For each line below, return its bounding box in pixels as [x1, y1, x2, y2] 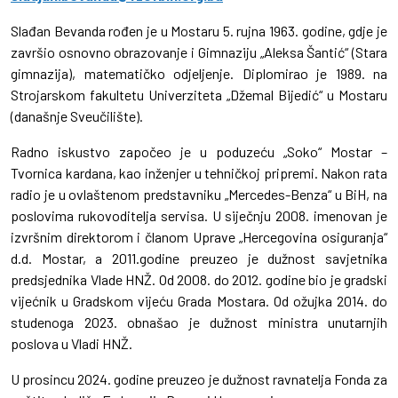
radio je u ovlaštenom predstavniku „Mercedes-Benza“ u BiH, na [11, 186, 387, 203]
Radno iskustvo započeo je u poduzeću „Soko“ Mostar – [11, 143, 387, 161]
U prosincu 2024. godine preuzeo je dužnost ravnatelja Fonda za [11, 370, 387, 388]
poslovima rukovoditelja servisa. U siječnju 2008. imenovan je [11, 207, 387, 225]
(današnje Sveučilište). [11, 107, 143, 125]
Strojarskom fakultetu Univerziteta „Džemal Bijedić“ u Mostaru [11, 86, 387, 104]
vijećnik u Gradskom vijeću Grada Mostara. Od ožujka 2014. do [11, 292, 387, 310]
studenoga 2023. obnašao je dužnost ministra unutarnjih [11, 314, 387, 331]
